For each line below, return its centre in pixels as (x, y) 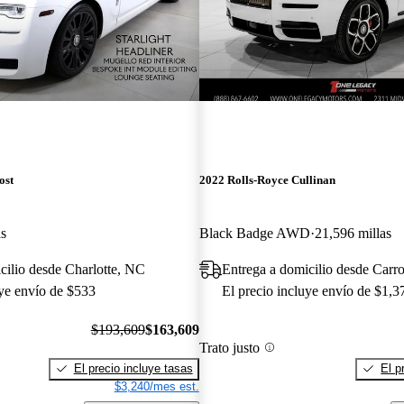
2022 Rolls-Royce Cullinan (267, 180)
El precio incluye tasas (133, 368)
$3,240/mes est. (156, 386)
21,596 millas (353, 234)
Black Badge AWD (254, 234)
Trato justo (229, 347)
